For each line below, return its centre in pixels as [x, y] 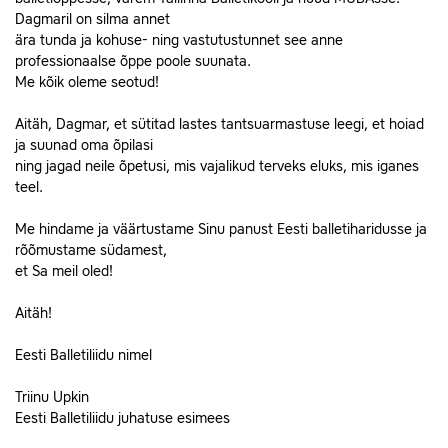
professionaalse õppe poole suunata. [133, 61]
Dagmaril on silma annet [92, 19]
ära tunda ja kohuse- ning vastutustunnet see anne [179, 40]
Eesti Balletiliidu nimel [83, 355]
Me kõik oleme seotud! [87, 82]
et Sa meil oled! [64, 271]
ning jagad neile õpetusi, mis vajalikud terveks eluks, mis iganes [217, 166]
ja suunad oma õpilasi [84, 145]
